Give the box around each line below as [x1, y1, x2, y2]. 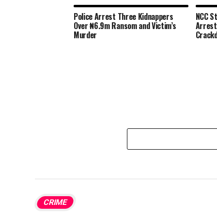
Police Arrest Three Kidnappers [74, 11, 173, 23]
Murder [74, 29, 97, 41]
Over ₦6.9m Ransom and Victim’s [74, 20, 176, 32]
